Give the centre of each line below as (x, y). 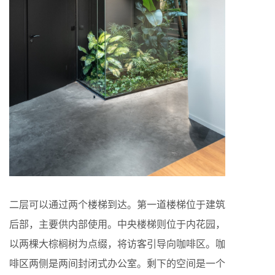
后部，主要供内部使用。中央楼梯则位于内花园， (117, 223)
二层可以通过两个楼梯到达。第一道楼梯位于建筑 (117, 204)
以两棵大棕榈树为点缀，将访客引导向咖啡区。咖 (117, 243)
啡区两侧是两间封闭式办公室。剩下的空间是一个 (117, 263)
